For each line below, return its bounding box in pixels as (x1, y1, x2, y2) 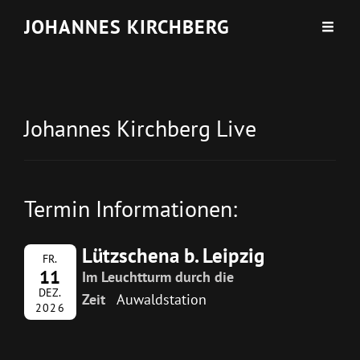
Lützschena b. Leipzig (81, 242, 264, 269)
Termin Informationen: (24, 194, 237, 224)
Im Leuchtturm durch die (81, 268, 234, 287)
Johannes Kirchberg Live (24, 113, 256, 143)
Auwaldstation (117, 290, 207, 309)
